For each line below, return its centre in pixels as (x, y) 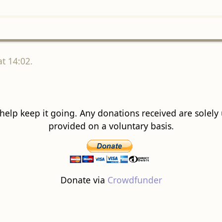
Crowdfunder (135, 180)
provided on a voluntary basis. (111, 126)
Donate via (84, 180)
